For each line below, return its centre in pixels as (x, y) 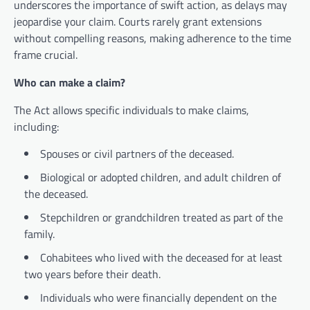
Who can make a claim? (70, 83)
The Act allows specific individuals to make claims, (131, 110)
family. (39, 234)
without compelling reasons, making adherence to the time (153, 38)
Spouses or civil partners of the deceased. (137, 154)
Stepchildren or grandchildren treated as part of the (162, 218)
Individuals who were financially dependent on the (158, 298)
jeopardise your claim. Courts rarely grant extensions (138, 22)
